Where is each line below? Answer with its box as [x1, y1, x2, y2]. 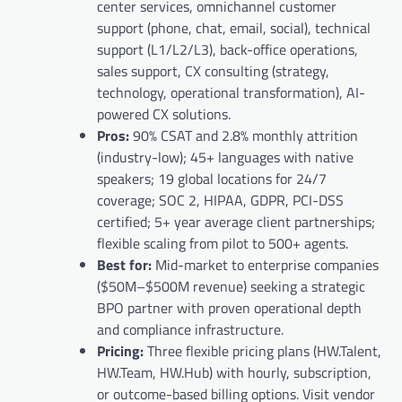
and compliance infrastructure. [97, 319, 284, 341]
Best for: [97, 254, 155, 276]
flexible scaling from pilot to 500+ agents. [97, 232, 348, 255]
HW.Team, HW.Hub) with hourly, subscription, [97, 362, 371, 384]
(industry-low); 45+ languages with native [97, 146, 354, 169]
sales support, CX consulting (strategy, [97, 60, 329, 83]
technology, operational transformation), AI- [97, 82, 365, 104]
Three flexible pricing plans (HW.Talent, [147, 340, 381, 363]
